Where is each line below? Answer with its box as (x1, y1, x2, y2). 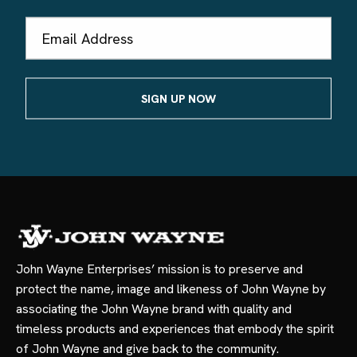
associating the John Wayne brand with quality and (16, 300, 292, 318)
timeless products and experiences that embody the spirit (16, 320, 334, 338)
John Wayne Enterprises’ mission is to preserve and (16, 261, 303, 278)
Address (25, 41, 73, 58)
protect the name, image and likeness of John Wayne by (16, 280, 326, 298)
